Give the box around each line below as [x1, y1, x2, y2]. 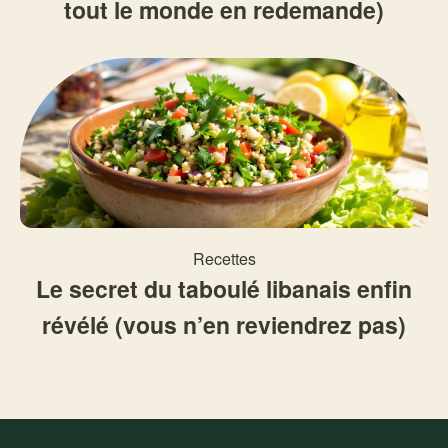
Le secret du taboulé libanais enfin [36, 272, 412, 305]
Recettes [192, 247, 256, 270]
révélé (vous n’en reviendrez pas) [42, 308, 406, 341]
